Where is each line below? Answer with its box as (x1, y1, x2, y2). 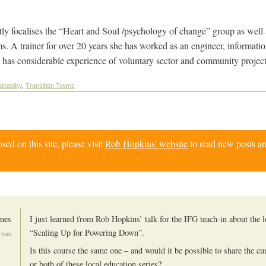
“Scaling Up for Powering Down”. (30, 226, 144, 238)
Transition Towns (26, 82, 75, 90)
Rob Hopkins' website (105, 137, 188, 150)
